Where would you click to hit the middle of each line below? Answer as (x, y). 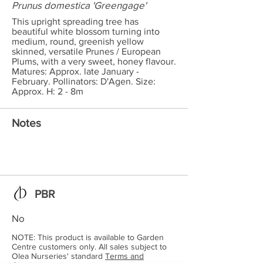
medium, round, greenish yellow (78, 41)
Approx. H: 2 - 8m (48, 91)
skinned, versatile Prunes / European (86, 51)
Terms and (124, 256)
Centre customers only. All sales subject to (89, 247)
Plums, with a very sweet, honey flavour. (94, 61)
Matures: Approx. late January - (75, 71)
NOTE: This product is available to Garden (88, 237)
